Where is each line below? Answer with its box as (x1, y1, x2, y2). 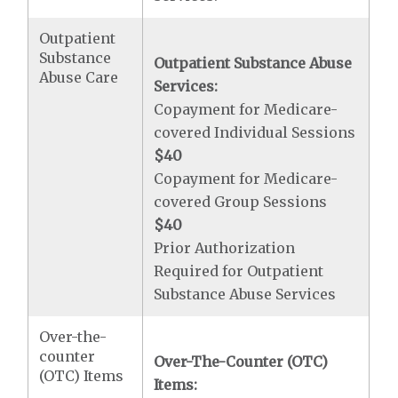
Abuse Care (39, 68, 119, 86)
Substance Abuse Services (154, 285, 337, 303)
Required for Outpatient (154, 262, 324, 280)
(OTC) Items (39, 367, 124, 385)
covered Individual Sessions (154, 123, 356, 141)
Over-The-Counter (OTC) (154, 353, 329, 370)
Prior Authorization (154, 239, 296, 257)
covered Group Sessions (154, 193, 328, 211)
